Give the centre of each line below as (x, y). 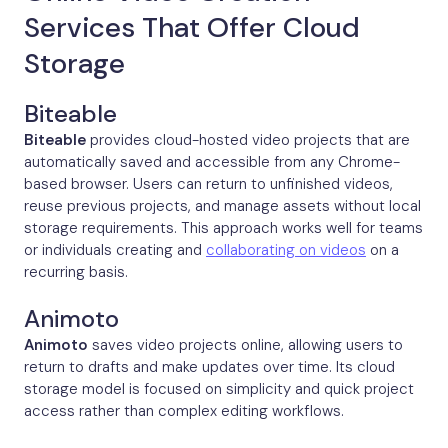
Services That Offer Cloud (192, 28)
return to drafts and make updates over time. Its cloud (209, 367)
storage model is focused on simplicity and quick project (219, 389)
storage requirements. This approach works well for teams (223, 228)
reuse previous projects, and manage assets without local (222, 206)
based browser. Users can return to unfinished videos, (208, 184)
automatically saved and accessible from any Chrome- (212, 162)
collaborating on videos (286, 250)
